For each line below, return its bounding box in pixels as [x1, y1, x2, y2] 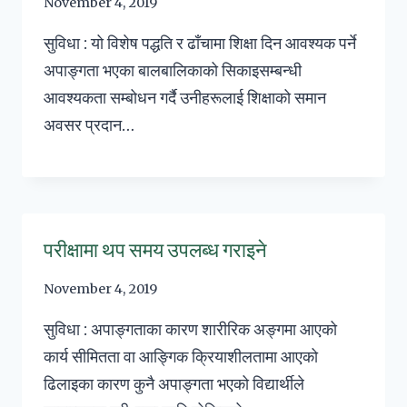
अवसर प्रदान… [44, 114, 134, 136]
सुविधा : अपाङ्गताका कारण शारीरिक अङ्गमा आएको [44, 318, 337, 340]
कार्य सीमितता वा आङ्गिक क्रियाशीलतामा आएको [44, 345, 318, 367]
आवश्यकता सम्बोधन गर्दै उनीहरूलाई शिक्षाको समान [44, 87, 326, 109]
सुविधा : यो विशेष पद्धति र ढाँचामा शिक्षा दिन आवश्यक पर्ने [44, 33, 356, 55]
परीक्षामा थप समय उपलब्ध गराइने [44, 238, 267, 263]
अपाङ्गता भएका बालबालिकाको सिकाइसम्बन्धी [44, 60, 302, 82]
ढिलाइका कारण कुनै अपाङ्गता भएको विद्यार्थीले [44, 372, 304, 394]
